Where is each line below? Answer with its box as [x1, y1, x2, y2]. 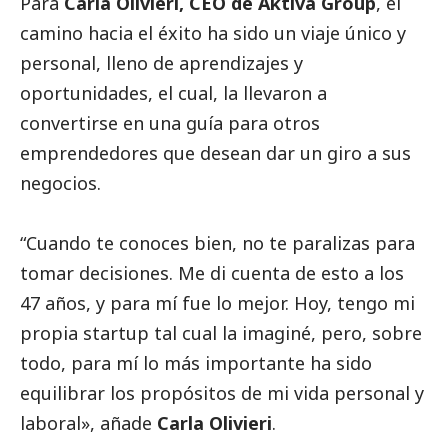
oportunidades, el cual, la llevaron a [20, 81, 327, 106]
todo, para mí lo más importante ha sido [20, 351, 372, 376]
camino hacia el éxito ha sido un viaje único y [20, 21, 406, 46]
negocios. [20, 171, 101, 196]
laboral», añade [20, 411, 157, 436]
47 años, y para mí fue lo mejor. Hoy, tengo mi [20, 291, 415, 316]
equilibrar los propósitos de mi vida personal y [20, 381, 424, 406]
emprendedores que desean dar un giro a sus [20, 141, 411, 166]
